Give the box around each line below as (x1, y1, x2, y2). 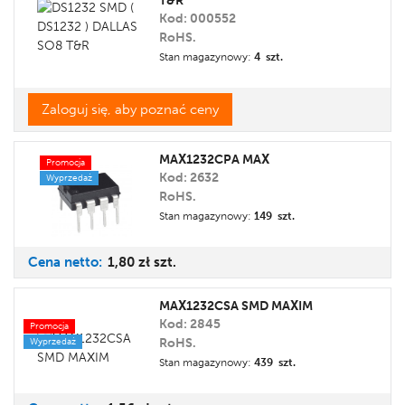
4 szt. (254, 51, 283, 63)
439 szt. (254, 356, 296, 369)
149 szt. (254, 210, 295, 222)
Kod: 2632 (159, 170, 219, 185)
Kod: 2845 (159, 316, 221, 332)
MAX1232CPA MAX (159, 152, 269, 167)
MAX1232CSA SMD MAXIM (159, 298, 313, 314)
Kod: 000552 (159, 11, 236, 26)
